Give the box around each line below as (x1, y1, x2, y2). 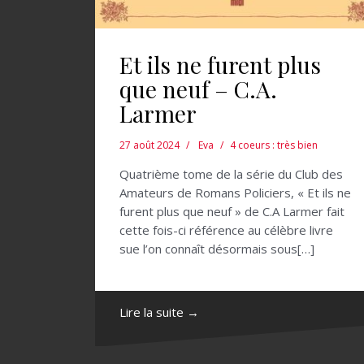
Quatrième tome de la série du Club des (119, 166, 343, 183)
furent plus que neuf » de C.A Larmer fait (119, 203, 344, 220)
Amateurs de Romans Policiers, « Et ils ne (119, 184, 351, 201)
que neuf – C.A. (119, 74, 277, 105)
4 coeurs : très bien (230, 138, 318, 153)
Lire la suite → (119, 304, 199, 321)
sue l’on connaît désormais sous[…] (119, 240, 314, 258)
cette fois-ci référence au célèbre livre (119, 222, 333, 239)
